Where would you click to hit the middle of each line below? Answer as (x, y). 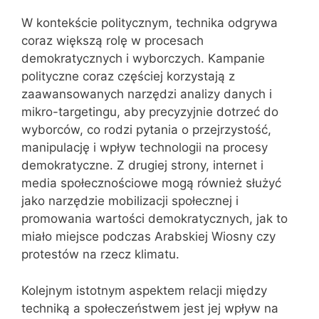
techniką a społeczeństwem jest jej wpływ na (150, 308)
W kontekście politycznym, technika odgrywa (150, 23)
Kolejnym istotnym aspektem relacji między (144, 290)
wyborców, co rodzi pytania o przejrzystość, (146, 130)
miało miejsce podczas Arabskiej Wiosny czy (148, 236)
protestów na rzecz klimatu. (100, 254)
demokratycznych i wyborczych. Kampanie (143, 58)
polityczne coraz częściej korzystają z (128, 76)
